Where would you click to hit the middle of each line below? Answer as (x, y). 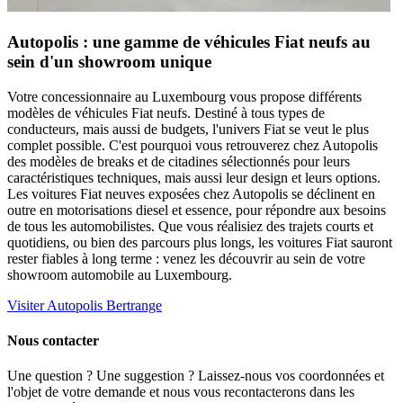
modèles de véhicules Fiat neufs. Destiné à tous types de (166, 112)
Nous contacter (53, 341)
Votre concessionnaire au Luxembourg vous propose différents (184, 96)
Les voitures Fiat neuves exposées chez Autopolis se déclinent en (191, 193)
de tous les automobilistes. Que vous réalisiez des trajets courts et (190, 226)
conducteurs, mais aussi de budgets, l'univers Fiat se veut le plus (188, 129)
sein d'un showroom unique (109, 62)
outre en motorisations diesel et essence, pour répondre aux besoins (197, 210)
